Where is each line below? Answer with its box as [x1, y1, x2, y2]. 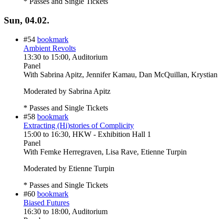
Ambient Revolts [23, 44, 76, 52]
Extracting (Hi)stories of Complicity [23, 121, 134, 130]
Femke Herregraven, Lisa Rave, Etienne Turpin [40, 147, 187, 156]
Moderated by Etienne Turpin [23, 164, 114, 173]
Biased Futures [23, 198, 69, 207]
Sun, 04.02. [4, 15, 49, 25]
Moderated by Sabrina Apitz [23, 87, 110, 95]
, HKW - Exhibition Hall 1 [68, 130, 151, 138]
